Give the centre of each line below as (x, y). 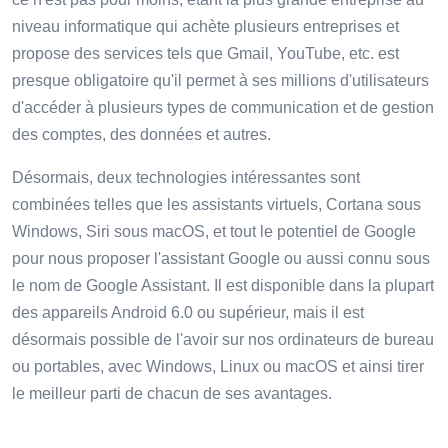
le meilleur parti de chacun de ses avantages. (172, 393)
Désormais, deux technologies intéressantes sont (186, 177)
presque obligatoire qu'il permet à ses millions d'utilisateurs (220, 80)
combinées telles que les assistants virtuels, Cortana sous (216, 204)
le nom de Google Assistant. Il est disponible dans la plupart (223, 285)
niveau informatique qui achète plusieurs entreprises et (205, 26)
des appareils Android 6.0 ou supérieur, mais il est (188, 312)
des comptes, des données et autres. (141, 134)
